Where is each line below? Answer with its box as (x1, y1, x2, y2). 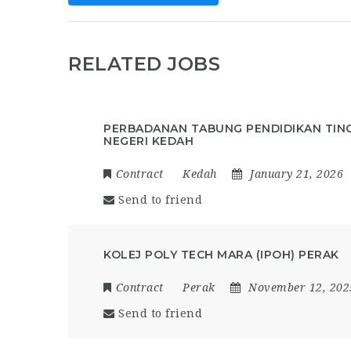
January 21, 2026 (250, 168, 343, 180)
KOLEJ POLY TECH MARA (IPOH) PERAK (103, 248, 339, 262)
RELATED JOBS (68, 52, 220, 75)
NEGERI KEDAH (103, 134, 194, 148)
